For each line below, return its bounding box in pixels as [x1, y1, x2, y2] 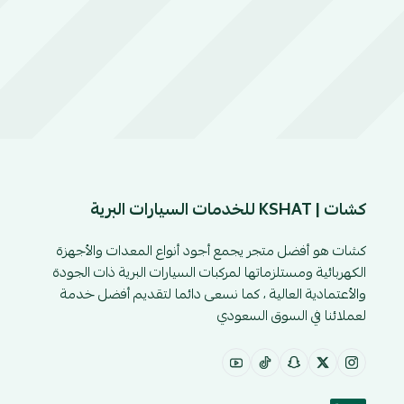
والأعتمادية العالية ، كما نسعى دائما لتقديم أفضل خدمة [60, 281, 366, 307]
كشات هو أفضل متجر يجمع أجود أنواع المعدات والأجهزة [57, 238, 366, 263]
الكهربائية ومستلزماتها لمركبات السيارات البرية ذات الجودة [53, 260, 366, 285]
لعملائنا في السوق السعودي [217, 303, 366, 328]
